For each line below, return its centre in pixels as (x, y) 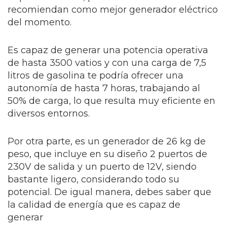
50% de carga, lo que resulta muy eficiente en (111, 101)
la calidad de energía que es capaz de (94, 205)
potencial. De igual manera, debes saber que (109, 192)
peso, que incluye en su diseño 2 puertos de (107, 154)
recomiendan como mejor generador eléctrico (113, 10)
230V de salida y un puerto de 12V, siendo (102, 167)
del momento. (40, 23)
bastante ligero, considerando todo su (93, 180)
